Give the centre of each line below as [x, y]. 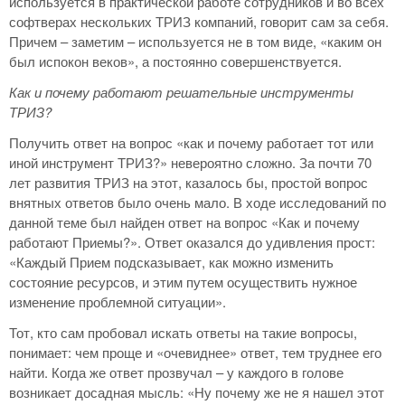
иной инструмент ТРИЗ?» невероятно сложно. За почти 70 [190, 163]
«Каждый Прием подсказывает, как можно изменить [171, 262]
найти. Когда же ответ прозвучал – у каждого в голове [176, 372]
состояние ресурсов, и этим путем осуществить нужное [183, 282]
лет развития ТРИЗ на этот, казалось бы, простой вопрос [188, 183]
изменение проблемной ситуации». [118, 302]
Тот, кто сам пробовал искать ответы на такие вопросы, [183, 333]
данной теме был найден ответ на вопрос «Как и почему [184, 222]
